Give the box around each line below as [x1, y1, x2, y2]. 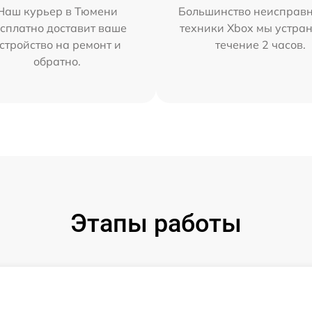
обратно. [33, 54, 81, 68]
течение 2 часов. [215, 37, 306, 52]
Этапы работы [70, 208, 242, 238]
